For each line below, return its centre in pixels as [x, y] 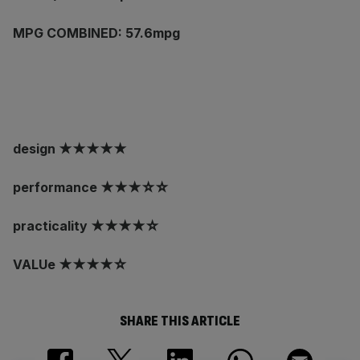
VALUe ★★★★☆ [70, 264]
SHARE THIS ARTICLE [180, 321]
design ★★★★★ [70, 149]
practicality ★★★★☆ [86, 226]
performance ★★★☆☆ [91, 187]
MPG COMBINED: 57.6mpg [96, 33]
